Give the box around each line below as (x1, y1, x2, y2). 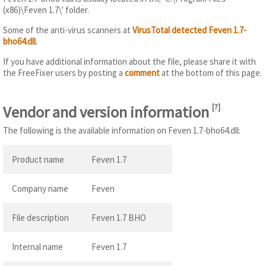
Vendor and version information (3, 102, 212, 122)
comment (125, 67, 160, 79)
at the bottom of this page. (160, 67, 262, 79)
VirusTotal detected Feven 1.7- (132, 24, 246, 36)
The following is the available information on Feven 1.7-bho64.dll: (3, 124, 240, 136)
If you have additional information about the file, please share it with (3, 56, 256, 68)
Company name (12, 182, 68, 194)
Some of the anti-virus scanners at (3, 24, 132, 36)
